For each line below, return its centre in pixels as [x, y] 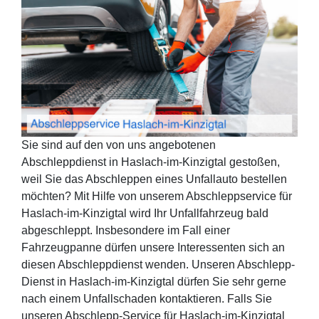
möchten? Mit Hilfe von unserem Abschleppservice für [157, 196]
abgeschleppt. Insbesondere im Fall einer [126, 230]
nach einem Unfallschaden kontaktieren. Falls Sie [147, 298]
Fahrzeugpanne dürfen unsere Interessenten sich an [153, 247]
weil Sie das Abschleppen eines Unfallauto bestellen [154, 179]
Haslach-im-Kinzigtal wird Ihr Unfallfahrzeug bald [145, 213]
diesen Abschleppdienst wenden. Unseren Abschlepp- [158, 264]
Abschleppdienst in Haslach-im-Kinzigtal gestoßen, [151, 162]
